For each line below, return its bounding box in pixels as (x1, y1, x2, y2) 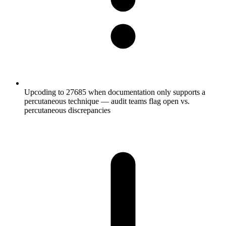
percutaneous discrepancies (24, 105, 110, 115)
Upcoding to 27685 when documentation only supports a (24, 87, 205, 96)
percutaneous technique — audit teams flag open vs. (24, 96, 190, 105)
